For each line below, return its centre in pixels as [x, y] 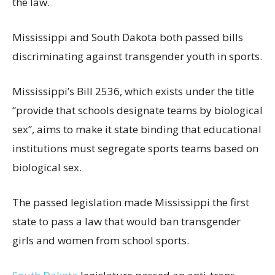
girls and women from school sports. [101, 240]
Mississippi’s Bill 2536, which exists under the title [133, 91]
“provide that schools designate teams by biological [137, 110]
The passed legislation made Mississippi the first [131, 202]
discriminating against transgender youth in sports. [137, 56]
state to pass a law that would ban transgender [126, 221]
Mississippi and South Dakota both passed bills [128, 37]
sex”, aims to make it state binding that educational [137, 129]
